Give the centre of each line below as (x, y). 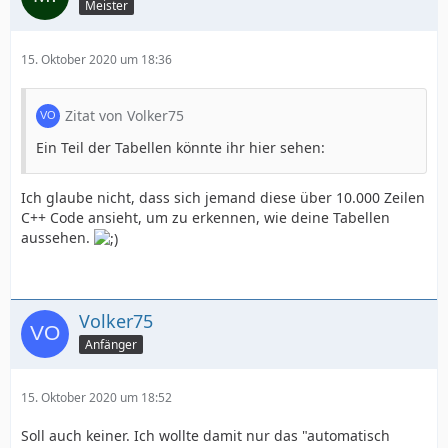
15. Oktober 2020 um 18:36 (96, 59)
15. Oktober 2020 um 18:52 (96, 397)
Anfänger (111, 344)
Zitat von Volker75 (124, 115)
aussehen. (57, 237)
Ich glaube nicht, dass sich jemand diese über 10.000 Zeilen (223, 197)
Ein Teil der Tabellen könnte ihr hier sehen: (180, 147)
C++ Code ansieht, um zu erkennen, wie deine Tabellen (205, 217)
